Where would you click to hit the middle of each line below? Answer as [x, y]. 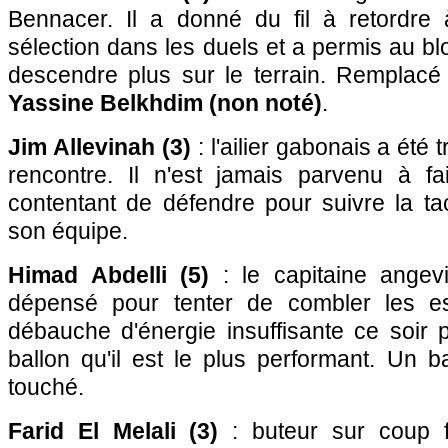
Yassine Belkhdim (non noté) [165, 103]
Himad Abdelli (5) [108, 275]
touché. [46, 387]
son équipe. [68, 231]
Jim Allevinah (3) [99, 147]
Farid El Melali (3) [113, 431]
